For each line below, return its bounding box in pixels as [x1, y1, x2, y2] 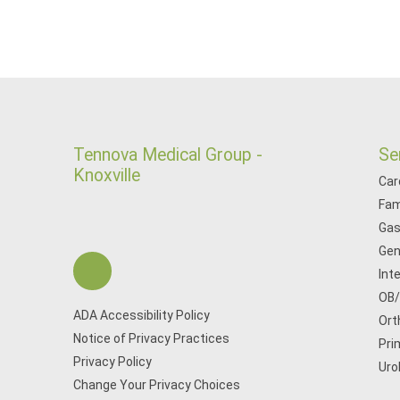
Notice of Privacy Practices [73, 331, 229, 346]
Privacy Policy [73, 354, 152, 369]
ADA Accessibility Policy [73, 308, 210, 322]
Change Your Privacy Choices [73, 378, 240, 392]
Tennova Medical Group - [73, 145, 262, 165]
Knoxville [73, 165, 140, 186]
